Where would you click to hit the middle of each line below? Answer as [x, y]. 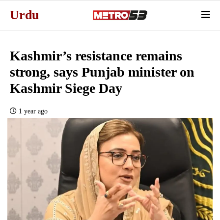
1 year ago [33, 111]
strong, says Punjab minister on [102, 72]
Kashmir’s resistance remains [96, 55]
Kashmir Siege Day [66, 88]
